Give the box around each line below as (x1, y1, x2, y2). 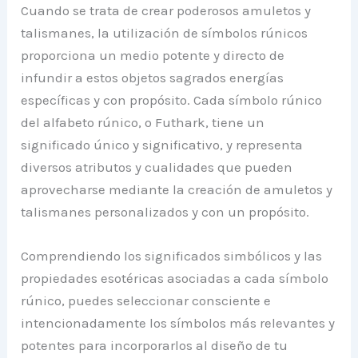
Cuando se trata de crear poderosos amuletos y (21, 2, 312, 18)
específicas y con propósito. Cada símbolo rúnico (21, 91, 323, 108)
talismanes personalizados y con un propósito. (21, 203, 310, 220)
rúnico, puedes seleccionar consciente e (21, 292, 272, 309)
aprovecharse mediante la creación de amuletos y (21, 181, 333, 197)
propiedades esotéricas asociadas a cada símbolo (21, 270, 329, 287)
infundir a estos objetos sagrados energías (21, 69, 284, 86)
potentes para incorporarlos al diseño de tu (21, 337, 288, 354)
